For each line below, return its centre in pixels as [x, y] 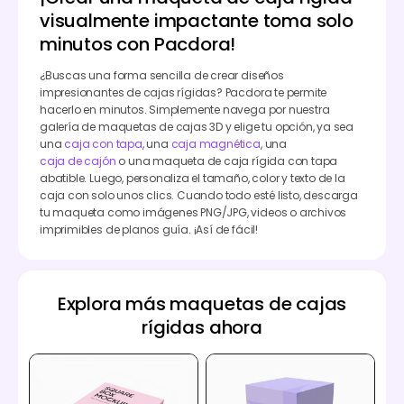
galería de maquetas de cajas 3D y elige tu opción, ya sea [197, 126]
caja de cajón [78, 161]
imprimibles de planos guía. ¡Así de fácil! [149, 229]
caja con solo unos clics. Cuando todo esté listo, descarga [199, 195]
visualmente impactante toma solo [197, 20]
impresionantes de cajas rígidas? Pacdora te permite [184, 92]
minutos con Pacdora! [138, 44]
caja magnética [216, 143]
